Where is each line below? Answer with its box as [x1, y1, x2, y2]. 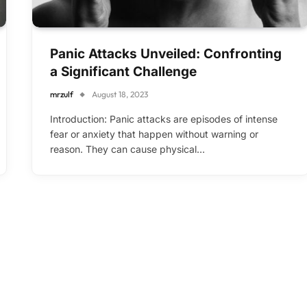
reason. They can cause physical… [50, 143, 205, 156]
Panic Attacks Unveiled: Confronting [50, 46, 282, 62]
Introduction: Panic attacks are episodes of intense [50, 113, 278, 125]
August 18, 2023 [92, 89, 148, 100]
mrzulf [50, 89, 73, 100]
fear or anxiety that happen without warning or [50, 128, 258, 140]
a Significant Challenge [50, 64, 197, 80]
